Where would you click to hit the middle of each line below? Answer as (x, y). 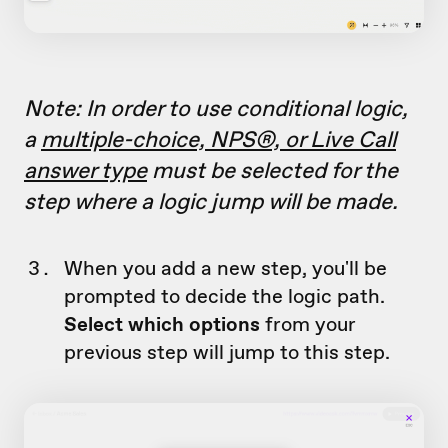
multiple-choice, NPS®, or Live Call (218, 138)
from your (308, 323)
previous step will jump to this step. (227, 351)
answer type (85, 169)
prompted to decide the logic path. (224, 295)
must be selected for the (272, 169)
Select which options (162, 323)
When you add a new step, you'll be (225, 267)
